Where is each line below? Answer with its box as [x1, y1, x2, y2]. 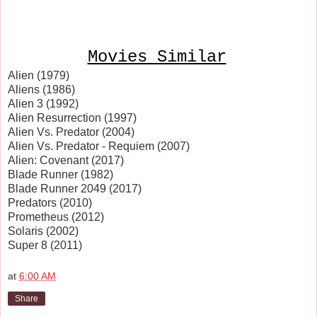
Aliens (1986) [8, 83, 75, 96]
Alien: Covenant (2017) [8, 154, 124, 167]
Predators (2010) [8, 197, 92, 209]
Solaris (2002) [8, 225, 79, 238]
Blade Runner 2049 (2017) [8, 183, 142, 195]
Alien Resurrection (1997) [8, 112, 137, 125]
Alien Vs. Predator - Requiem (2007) [8, 140, 190, 153]
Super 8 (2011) [8, 239, 82, 252]
